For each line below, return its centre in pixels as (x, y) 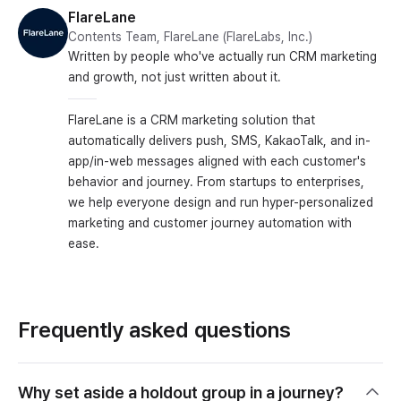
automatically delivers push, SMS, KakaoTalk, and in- (219, 140)
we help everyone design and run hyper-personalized (221, 202)
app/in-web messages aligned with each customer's (217, 161)
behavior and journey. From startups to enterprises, (216, 181)
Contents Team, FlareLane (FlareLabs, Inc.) (190, 36)
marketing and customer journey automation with (210, 222)
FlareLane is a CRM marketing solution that (192, 119)
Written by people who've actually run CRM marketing (222, 56)
